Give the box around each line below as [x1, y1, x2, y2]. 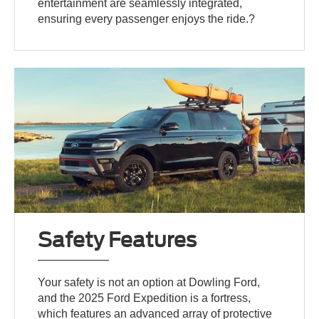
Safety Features [38, 227, 197, 252]
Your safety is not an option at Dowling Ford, [38, 276, 261, 288]
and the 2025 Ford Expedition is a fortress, [38, 291, 251, 304]
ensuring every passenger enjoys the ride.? [38, 12, 256, 25]
